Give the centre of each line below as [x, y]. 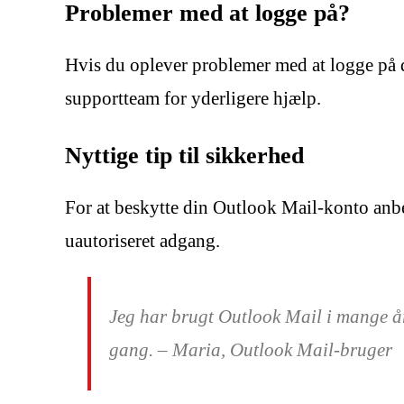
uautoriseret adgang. [142, 240]
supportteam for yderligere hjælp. [193, 98]
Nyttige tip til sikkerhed [184, 155]
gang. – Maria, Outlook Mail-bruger [251, 349]
